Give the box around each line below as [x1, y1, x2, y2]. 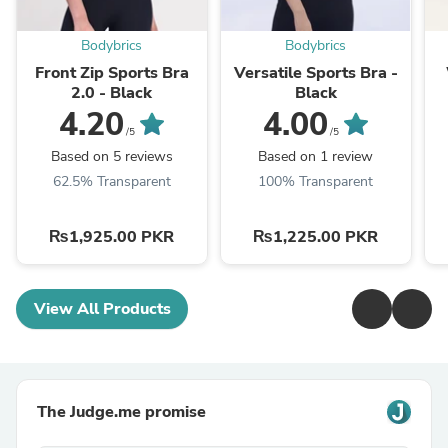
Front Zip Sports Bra [34, 62, 189, 85]
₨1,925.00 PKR [49, 226, 175, 249]
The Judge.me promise [37, 401, 206, 424]
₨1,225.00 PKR [253, 226, 379, 249]
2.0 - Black [71, 82, 153, 105]
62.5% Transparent [52, 172, 171, 192]
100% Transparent [258, 172, 374, 192]
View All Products [33, 298, 171, 321]
